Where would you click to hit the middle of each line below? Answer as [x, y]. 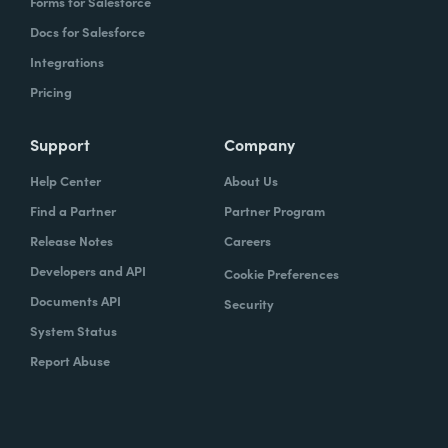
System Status [73, 330]
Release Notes [71, 240]
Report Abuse [70, 360]
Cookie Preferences [281, 273]
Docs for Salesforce [87, 31]
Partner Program [274, 210]
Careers [247, 240]
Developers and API [88, 270]
